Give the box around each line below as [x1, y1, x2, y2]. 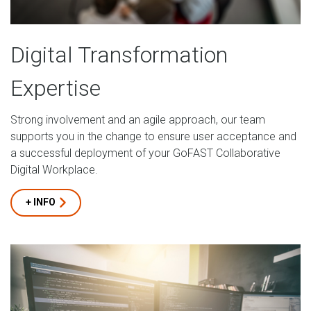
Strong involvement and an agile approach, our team [10, 112, 265, 126]
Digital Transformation [10, 41, 228, 68]
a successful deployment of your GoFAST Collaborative [10, 146, 280, 160]
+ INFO [26, 196, 56, 208]
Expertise [10, 74, 101, 101]
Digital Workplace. [10, 162, 98, 176]
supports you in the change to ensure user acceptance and [10, 129, 296, 143]
